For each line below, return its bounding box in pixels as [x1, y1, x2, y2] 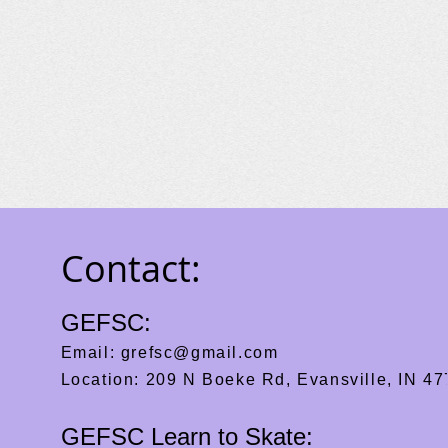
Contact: [60, 244, 201, 292]
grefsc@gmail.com [120, 344, 279, 361]
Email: [60, 344, 121, 361]
